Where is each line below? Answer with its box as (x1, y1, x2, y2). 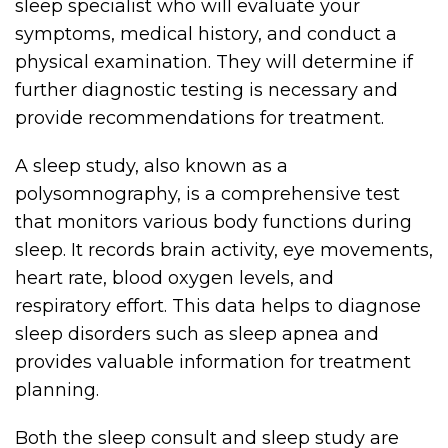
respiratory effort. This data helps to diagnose (15, 295, 421, 317)
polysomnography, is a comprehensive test (15, 183, 400, 205)
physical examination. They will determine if (15, 51, 413, 73)
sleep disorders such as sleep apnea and (15, 323, 379, 345)
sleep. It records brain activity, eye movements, (15, 239, 433, 261)
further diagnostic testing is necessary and (15, 79, 398, 101)
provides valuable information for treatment (15, 351, 411, 373)
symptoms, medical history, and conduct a (15, 23, 397, 45)
